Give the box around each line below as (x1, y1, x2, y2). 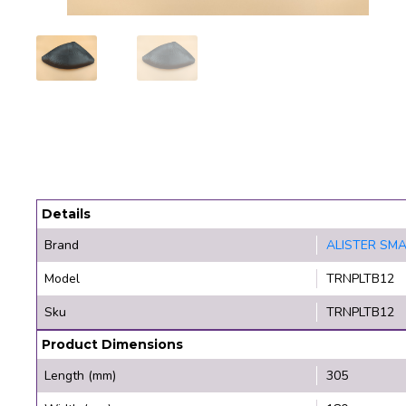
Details (42, 206, 91, 223)
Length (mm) (44, 367, 116, 385)
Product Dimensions (42, 336, 183, 353)
